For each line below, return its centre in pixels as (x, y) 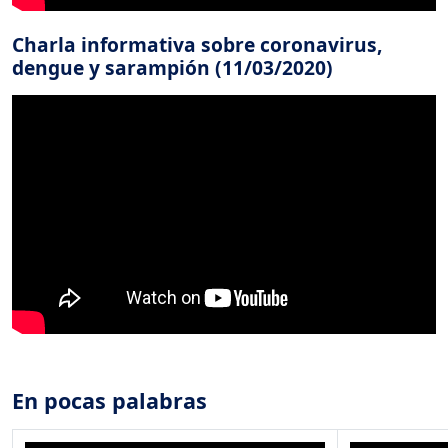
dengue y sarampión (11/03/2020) (172, 67)
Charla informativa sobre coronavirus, (197, 44)
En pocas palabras (109, 400)
